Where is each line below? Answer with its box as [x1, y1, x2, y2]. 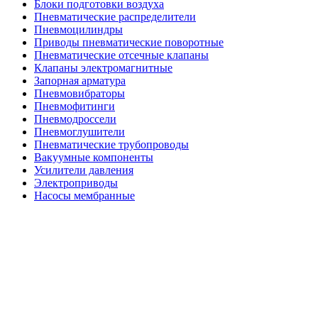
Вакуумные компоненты [34, 150, 153, 163]
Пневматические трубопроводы [34, 138, 189, 150]
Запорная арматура [34, 74, 126, 87]
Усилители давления [34, 163, 133, 176]
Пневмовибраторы [34, 87, 125, 99]
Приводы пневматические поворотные [34, 35, 224, 48]
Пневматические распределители [34, 10, 196, 23]
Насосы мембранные [34, 189, 135, 202]
